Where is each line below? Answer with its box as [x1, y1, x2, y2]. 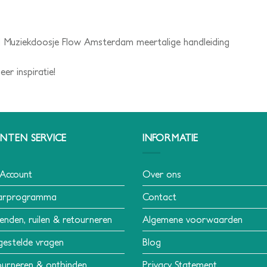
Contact [142, 191, 176, 202]
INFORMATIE [142, 132, 198, 143]
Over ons [142, 168, 181, 179]
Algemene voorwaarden [142, 213, 243, 225]
